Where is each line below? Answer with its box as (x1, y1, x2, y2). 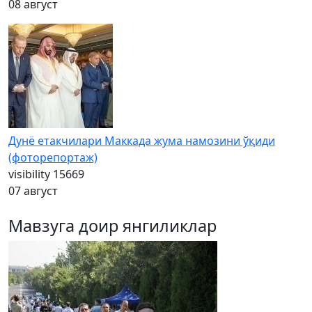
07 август (8, 183, 58, 199)
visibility (8, 166, 50, 182)
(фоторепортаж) (8, 150, 97, 166)
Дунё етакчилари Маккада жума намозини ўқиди (8, 133, 275, 149)
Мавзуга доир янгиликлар (8, 214, 217, 237)
